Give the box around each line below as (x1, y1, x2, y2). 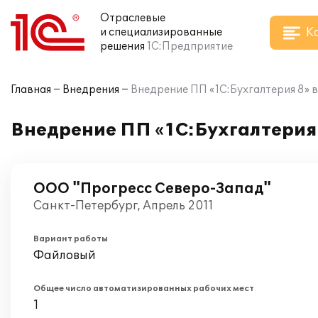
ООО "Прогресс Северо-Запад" (33, 180, 271, 197)
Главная (11, 84, 51, 96)
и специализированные (100, 26, 222, 38)
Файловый (33, 248, 96, 263)
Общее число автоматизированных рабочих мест (33, 284, 254, 293)
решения (100, 40, 145, 53)
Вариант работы (33, 234, 108, 243)
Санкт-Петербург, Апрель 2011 (33, 199, 214, 213)
